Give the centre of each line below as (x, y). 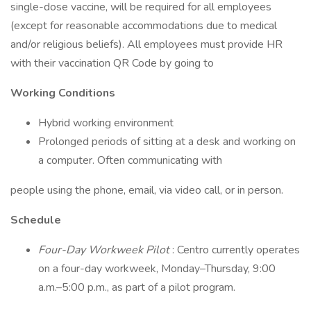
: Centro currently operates (236, 250)
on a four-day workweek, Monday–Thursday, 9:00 (157, 269)
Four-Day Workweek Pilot (105, 250)
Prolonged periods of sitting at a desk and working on (167, 142)
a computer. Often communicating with (130, 160)
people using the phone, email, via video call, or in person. (147, 190)
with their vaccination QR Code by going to (115, 63)
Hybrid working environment (106, 123)
